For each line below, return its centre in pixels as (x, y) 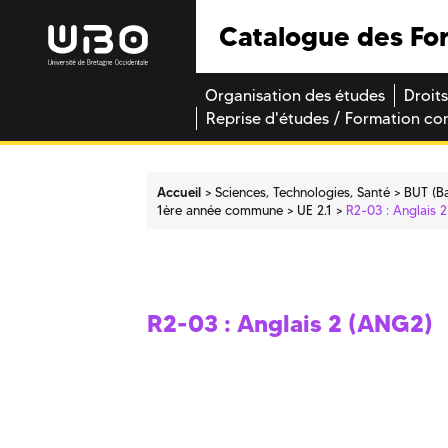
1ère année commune (220, 209)
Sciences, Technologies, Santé (303, 191)
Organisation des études (295, 96)
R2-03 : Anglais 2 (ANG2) (290, 324)
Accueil (179, 191)
